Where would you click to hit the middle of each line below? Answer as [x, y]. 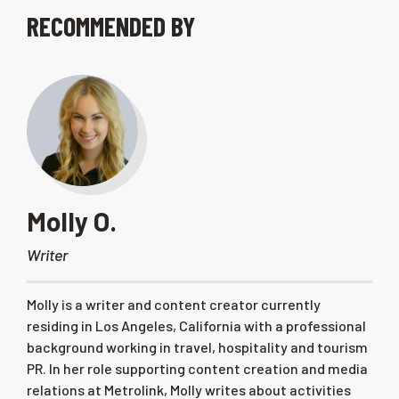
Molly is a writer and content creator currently [174, 304]
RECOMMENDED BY [111, 25]
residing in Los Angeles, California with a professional [196, 325]
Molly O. [72, 220]
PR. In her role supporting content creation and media [197, 368]
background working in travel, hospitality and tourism [197, 346]
